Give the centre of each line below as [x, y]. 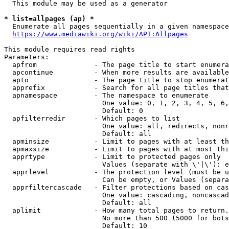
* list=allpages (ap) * [49, 19]
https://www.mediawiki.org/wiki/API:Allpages [100, 34]
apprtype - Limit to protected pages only [112, 157]
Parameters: [27, 57]
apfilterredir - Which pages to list [92, 118]
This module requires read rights [70, 49]
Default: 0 [74, 111]
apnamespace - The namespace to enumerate [106, 95]
